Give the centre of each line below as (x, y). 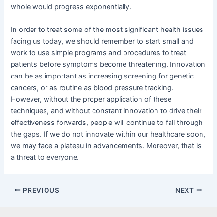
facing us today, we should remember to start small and (102, 41)
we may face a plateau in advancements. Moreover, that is (106, 146)
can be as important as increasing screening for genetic (102, 76)
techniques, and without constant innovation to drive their (106, 111)
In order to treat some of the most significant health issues (107, 30)
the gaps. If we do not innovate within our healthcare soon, (108, 134)
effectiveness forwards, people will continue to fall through (107, 123)
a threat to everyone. (45, 157)
